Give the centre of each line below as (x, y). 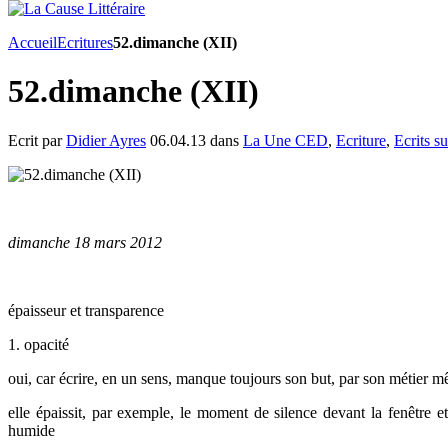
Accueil (32, 42)
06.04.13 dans (194, 140)
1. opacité (38, 344)
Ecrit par (37, 140)
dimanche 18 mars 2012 (85, 242)
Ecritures (85, 42)
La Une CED (285, 140)
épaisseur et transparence (86, 310)
